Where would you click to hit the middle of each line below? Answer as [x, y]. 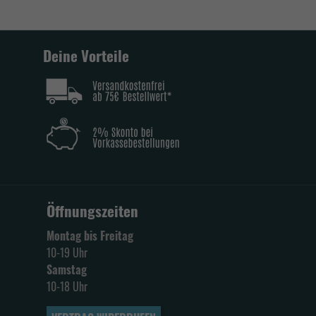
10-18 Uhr [67, 286]
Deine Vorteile [86, 55]
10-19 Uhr [67, 253]
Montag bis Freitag [90, 236]
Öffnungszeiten [92, 211]
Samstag [67, 269]
